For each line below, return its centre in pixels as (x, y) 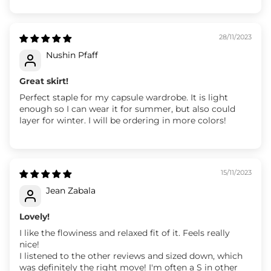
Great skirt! (44, 81)
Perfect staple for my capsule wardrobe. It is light (124, 97)
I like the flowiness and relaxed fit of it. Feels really (125, 233)
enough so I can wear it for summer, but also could (127, 109)
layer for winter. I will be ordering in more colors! (123, 120)
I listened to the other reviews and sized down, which (131, 256)
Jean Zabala (71, 190)
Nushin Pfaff (72, 55)
